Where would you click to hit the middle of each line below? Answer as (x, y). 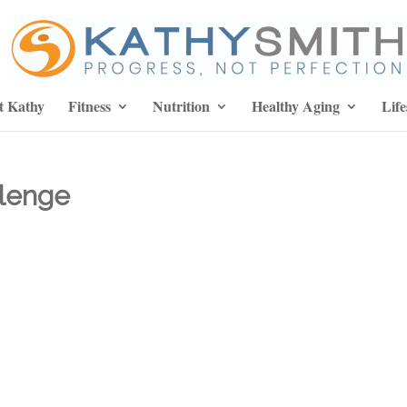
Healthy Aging (295, 106)
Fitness (89, 106)
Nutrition (181, 106)
